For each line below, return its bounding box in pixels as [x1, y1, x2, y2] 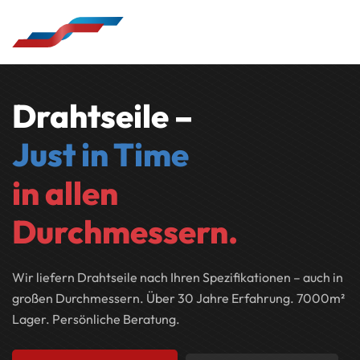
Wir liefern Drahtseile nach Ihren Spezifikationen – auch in [12, 269, 343, 285]
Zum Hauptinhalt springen [28, 30, 176, 46]
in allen [12, 173, 118, 213]
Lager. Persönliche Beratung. [12, 311, 180, 327]
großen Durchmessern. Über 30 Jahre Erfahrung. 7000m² [12, 290, 345, 306]
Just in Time [12, 134, 189, 174]
